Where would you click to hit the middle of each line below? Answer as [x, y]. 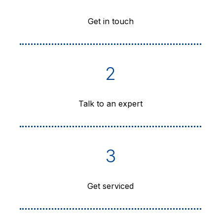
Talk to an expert [110, 104]
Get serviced [110, 186]
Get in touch [110, 21]
